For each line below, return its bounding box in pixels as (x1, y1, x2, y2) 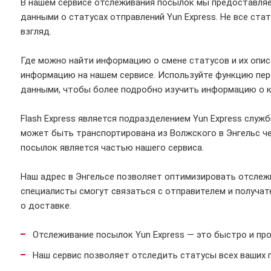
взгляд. (21, 26, 51, 37)
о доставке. (21, 200, 71, 211)
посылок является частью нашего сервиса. (21, 142, 204, 153)
